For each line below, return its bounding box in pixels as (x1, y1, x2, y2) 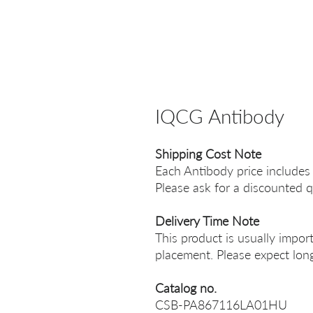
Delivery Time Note (155, 213, 259, 228)
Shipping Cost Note (155, 146, 261, 161)
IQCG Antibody (155, 104, 284, 128)
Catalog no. (155, 280, 217, 296)
